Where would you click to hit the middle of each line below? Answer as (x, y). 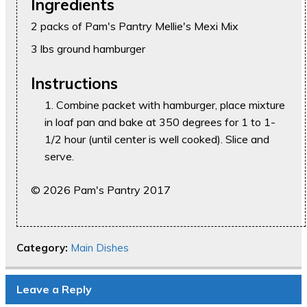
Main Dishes (100, 248)
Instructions (74, 84)
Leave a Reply (54, 289)
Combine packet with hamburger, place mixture (171, 105)
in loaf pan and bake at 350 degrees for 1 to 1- (160, 122)
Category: (44, 248)
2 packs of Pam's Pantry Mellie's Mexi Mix (135, 26)
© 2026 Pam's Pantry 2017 (101, 190)
